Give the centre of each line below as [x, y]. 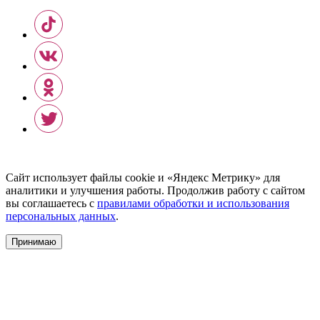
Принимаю [34, 241]
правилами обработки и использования [193, 203]
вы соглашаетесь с [51, 203]
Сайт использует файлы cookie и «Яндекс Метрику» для [143, 177]
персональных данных [61, 216]
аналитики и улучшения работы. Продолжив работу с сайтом [155, 190]
